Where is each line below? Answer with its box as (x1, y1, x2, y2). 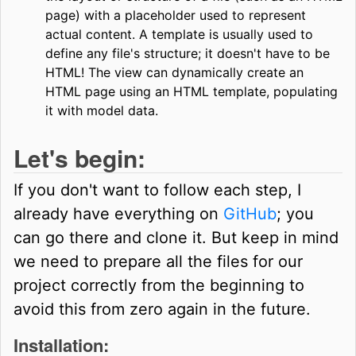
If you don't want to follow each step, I (14, 180, 301, 199)
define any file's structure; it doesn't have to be (45, 44, 330, 61)
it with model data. (45, 102, 158, 118)
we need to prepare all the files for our (14, 251, 303, 271)
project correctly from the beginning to (14, 275, 304, 295)
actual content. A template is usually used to (45, 25, 313, 42)
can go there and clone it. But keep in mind (14, 227, 339, 247)
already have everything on (14, 203, 223, 223)
